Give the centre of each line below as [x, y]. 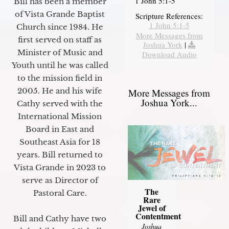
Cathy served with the [60, 104]
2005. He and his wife [60, 91]
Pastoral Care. [60, 193]
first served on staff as [60, 40]
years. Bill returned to [60, 155]
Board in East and [60, 129]
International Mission [60, 117]
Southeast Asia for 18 [60, 142]
